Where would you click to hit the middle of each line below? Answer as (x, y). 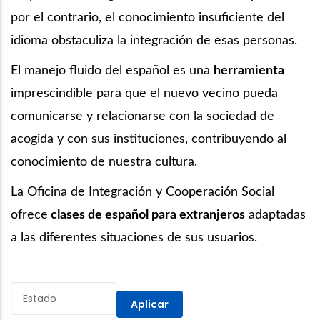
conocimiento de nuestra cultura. (104, 162)
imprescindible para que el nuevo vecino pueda (144, 93)
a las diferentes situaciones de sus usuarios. (134, 237)
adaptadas (275, 215)
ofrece (29, 215)
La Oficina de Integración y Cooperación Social (142, 192)
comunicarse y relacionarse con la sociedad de (142, 116)
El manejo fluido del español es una (112, 70)
